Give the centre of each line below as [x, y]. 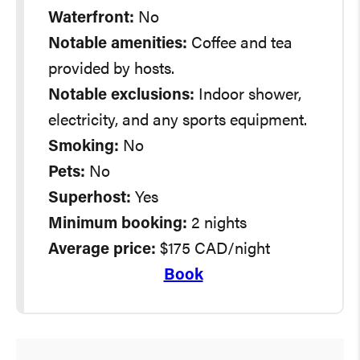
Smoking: [84, 147]
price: [133, 250]
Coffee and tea [242, 44]
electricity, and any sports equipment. [178, 121]
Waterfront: [91, 18]
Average [79, 250]
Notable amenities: [120, 44]
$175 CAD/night [213, 250]
